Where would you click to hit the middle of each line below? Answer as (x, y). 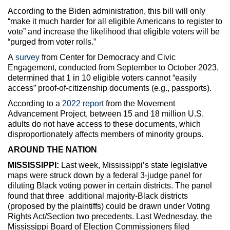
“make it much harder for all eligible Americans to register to (115, 21)
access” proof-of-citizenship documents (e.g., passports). (110, 88)
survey (27, 57)
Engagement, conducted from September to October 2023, (113, 67)
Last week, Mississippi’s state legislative (133, 165)
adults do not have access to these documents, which (104, 124)
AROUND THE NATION (52, 149)
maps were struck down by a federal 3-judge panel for (105, 175)
